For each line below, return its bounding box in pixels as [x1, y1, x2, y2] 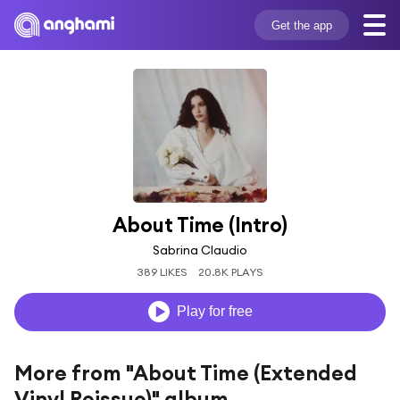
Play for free [176, 304, 253, 320]
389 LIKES [136, 264, 187, 279]
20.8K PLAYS [198, 264, 264, 279]
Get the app [271, 18, 332, 32]
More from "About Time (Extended [14, 359, 357, 386]
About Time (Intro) [112, 212, 287, 237]
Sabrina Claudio [153, 241, 247, 258]
